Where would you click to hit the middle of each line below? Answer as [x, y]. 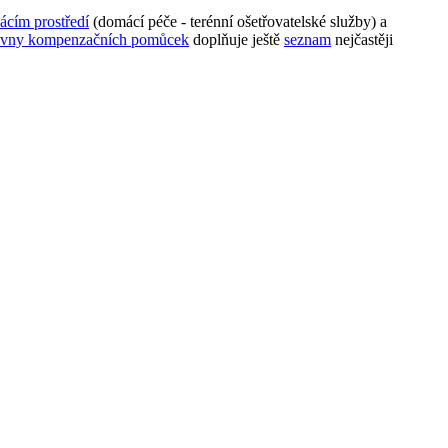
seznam [307, 39]
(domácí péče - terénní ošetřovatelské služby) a [238, 21]
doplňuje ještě [236, 39]
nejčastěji [362, 39]
